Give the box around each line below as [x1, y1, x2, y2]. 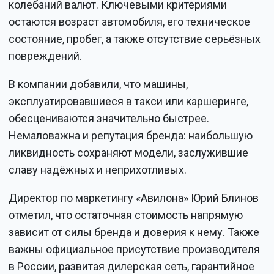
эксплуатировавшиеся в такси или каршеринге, [9, 95, 249, 108]
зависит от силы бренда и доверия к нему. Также [9, 226, 260, 239]
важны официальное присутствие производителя [9, 243, 261, 256]
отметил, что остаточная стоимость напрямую [9, 209, 243, 222]
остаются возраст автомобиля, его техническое [9, 15, 251, 29]
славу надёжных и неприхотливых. [9, 163, 187, 177]
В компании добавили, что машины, [9, 78, 188, 91]
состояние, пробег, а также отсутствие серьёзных [9, 32, 261, 46]
